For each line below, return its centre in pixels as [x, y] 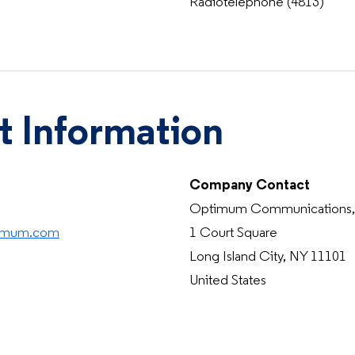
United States [228, 281]
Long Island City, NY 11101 [268, 257]
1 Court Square [233, 233]
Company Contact [250, 186]
